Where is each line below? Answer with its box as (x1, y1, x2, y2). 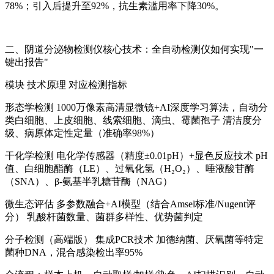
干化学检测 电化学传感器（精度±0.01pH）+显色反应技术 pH (5, 150, 268, 161)
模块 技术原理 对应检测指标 (5, 80, 127, 91)
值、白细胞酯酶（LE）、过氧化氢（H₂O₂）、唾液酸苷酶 (5, 163, 254, 174)
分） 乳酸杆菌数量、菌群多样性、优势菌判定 (5, 212, 203, 223)
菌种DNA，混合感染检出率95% (5, 247, 143, 258)
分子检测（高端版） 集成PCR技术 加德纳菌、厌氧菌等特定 (5, 234, 264, 245)
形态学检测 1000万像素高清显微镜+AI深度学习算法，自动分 (5, 102, 268, 113)
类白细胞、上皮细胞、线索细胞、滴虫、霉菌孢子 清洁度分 (5, 115, 262, 126)
